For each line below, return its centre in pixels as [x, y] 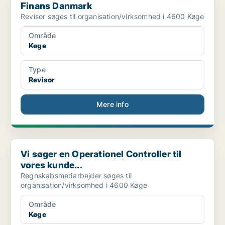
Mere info [113, 104]
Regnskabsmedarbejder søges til [76, 176]
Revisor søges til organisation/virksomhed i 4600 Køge [113, 17]
